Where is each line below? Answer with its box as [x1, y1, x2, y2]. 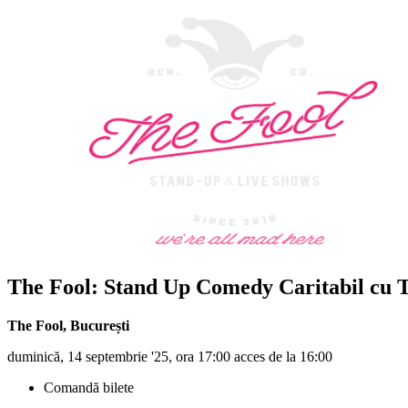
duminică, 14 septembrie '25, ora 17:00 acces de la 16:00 [7, 348, 332, 364]
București [70, 317, 129, 333]
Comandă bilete [44, 379, 134, 395]
